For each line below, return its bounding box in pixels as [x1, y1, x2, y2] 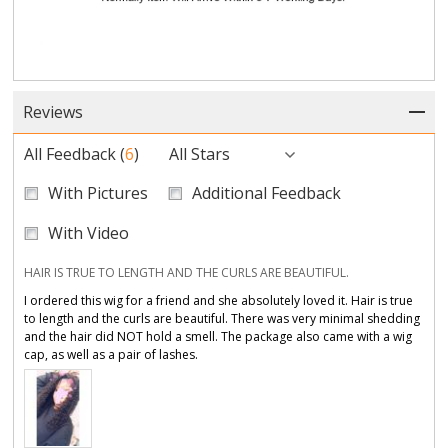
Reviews [23, 100, 84, 123]
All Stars [169, 142, 231, 165]
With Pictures [48, 181, 149, 204]
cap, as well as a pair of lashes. [24, 345, 199, 363]
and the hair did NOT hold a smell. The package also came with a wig [24, 327, 413, 345]
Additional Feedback [192, 181, 342, 204]
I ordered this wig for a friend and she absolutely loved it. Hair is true [24, 291, 414, 309]
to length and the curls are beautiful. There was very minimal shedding [24, 309, 421, 327]
